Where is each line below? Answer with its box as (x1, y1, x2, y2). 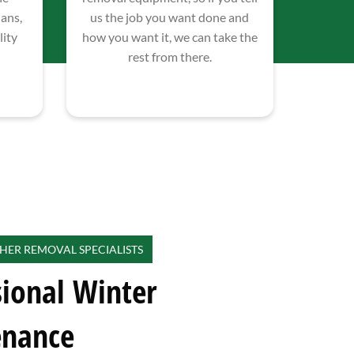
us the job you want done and (90, 9, 250, 25)
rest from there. (127, 49, 212, 65)
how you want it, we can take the (81, 29, 258, 45)
